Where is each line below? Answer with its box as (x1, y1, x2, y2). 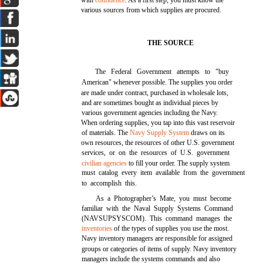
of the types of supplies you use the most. (112, 224, 230, 232)
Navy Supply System (130, 129, 190, 137)
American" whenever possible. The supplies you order (82, 78, 233, 86)
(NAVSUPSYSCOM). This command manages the (82, 214, 232, 222)
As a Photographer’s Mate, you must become (96, 194, 232, 203)
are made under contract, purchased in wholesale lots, (81, 89, 229, 97)
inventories (82, 224, 113, 232)
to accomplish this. (82, 179, 137, 187)
